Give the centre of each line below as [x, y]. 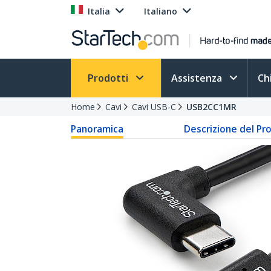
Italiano [161, 11]
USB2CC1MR [211, 107]
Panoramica [97, 129]
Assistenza [198, 78]
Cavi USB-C [154, 107]
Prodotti [109, 78]
